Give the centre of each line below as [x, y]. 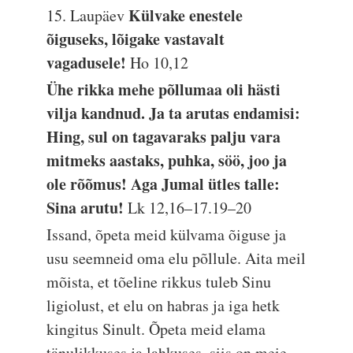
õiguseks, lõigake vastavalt [136, 39]
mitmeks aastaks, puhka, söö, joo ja [167, 160]
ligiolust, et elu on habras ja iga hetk [163, 305]
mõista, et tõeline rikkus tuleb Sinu [159, 282]
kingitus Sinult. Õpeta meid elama [156, 329]
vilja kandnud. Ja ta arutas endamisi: [174, 113]
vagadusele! [89, 63]
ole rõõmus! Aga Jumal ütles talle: [163, 184]
